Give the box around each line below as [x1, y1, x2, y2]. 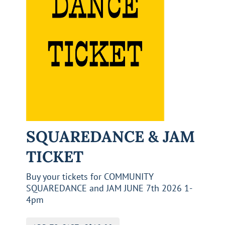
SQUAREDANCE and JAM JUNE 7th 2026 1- [26, 182, 192, 194]
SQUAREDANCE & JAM [26, 126, 195, 146]
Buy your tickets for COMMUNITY [26, 170, 154, 182]
